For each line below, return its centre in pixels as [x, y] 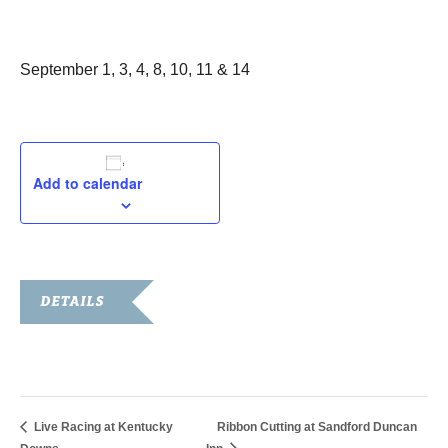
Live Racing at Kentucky [102, 427]
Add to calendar [87, 183]
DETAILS [72, 299]
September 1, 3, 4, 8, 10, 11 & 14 [135, 69]
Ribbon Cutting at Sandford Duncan [317, 427]
